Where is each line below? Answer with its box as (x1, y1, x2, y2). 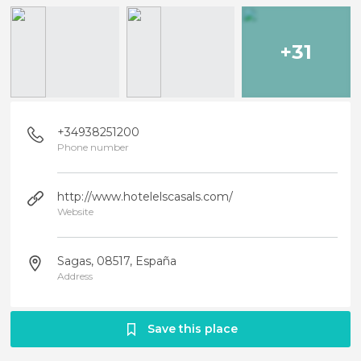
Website (57, 205, 94, 218)
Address (57, 270, 93, 282)
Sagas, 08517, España (57, 254, 177, 268)
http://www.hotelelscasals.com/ (57, 189, 234, 204)
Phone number (57, 141, 130, 153)
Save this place (147, 322, 238, 336)
